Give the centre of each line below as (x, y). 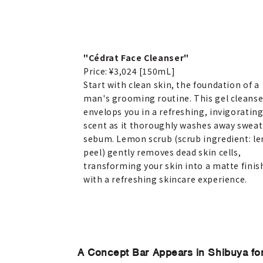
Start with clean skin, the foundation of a (171, 85)
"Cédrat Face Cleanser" (136, 58)
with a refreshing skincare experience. (165, 179)
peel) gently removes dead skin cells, (162, 152)
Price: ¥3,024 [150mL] (129, 71)
